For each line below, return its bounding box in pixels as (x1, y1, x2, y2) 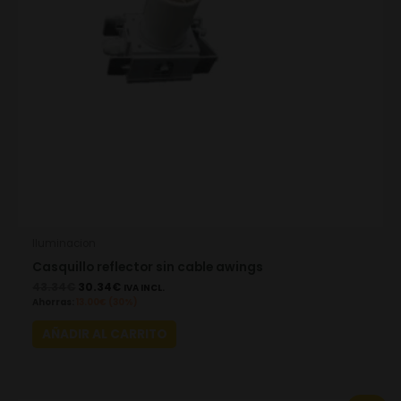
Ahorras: (32, 296, 75, 309)
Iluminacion (32, 235, 97, 251)
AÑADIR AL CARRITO (41, 326, 167, 344)
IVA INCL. (124, 282, 166, 294)
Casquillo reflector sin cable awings (32, 258, 264, 276)
